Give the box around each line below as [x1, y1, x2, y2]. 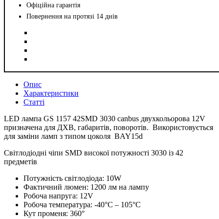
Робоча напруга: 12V [23, 191, 93, 200]
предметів [4, 157, 37, 166]
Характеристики [23, 88, 79, 97]
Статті [23, 97, 44, 106]
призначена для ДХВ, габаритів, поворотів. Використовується [4, 123, 213, 131]
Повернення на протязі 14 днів [26, 12, 118, 20]
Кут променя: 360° [23, 209, 85, 218]
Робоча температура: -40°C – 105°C [23, 200, 141, 209]
